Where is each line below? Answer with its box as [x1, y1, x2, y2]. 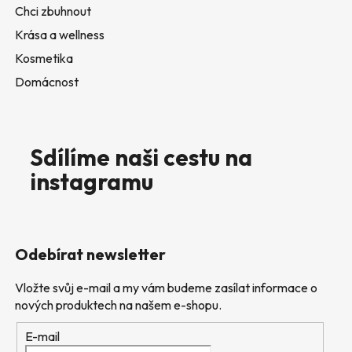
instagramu [30, 167, 153, 197]
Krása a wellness [15, 27, 104, 43]
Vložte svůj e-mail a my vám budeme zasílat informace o [15, 280, 317, 296]
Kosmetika [15, 50, 73, 67]
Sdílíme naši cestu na [30, 143, 252, 173]
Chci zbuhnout [15, 3, 91, 20]
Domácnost [15, 74, 79, 90]
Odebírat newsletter [15, 244, 166, 265]
